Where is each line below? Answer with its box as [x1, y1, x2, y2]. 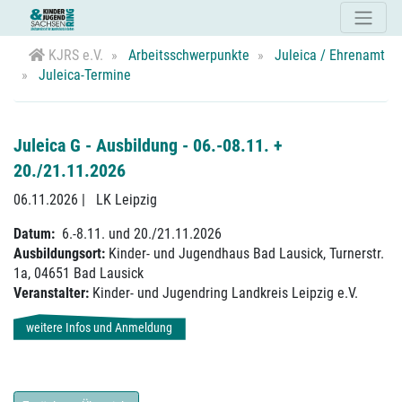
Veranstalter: [13, 284, 89, 302]
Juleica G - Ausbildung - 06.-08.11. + [13, 134, 283, 156]
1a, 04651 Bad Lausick [13, 265, 144, 283]
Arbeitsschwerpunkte [125, 47, 250, 65]
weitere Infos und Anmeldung [26, 320, 173, 336]
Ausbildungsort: [13, 245, 105, 263]
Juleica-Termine [35, 66, 132, 84]
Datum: [13, 225, 62, 243]
